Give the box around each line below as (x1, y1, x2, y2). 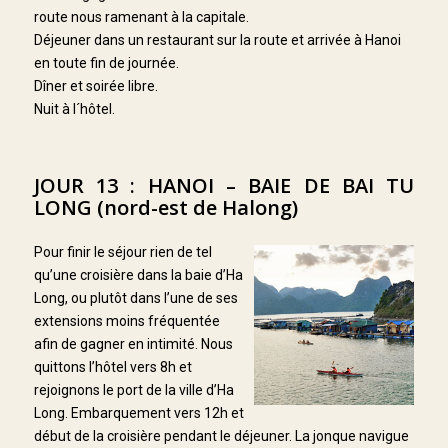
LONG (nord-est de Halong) (33, 194, 298, 222)
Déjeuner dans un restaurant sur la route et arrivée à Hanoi (33, 32, 401, 49)
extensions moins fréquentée (33, 313, 220, 330)
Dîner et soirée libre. (33, 78, 158, 95)
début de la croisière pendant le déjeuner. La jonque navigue (33, 428, 409, 445)
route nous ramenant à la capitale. (33, 9, 249, 26)
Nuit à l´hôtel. (33, 101, 115, 118)
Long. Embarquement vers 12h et (33, 405, 244, 422)
